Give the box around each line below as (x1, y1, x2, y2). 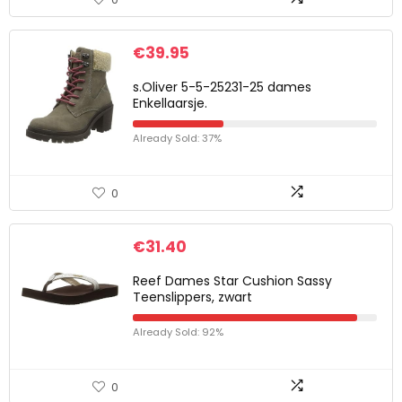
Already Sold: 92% (133, 325, 223, 339)
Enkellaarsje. (133, 94, 207, 112)
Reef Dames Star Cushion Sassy (133, 272, 332, 290)
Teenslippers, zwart (133, 288, 252, 306)
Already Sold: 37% (133, 131, 222, 145)
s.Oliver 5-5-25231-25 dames (133, 78, 311, 96)
